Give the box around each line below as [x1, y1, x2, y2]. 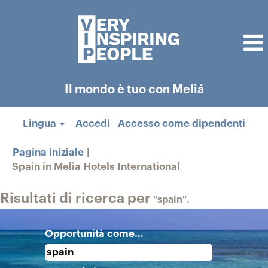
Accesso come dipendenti [117, 118, 245, 129]
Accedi [75, 118, 110, 129]
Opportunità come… [45, 229, 144, 239]
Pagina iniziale [13, 147, 84, 157]
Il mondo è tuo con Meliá [64, 84, 204, 96]
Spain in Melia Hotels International [12, 162, 180, 172]
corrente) [179, 175, 225, 185]
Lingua [23, 118, 59, 129]
